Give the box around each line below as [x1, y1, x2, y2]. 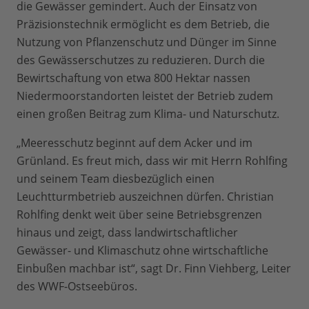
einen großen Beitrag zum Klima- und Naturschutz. [17, 106, 279, 122]
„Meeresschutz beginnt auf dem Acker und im [17, 135, 252, 151]
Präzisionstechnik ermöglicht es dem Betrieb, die [17, 17, 270, 32]
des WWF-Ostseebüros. [17, 279, 137, 295]
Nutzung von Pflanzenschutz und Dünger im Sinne [17, 34, 277, 50]
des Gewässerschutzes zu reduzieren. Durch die [17, 52, 265, 68]
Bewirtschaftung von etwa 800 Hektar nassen [17, 70, 250, 86]
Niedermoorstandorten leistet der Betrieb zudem [17, 88, 273, 104]
